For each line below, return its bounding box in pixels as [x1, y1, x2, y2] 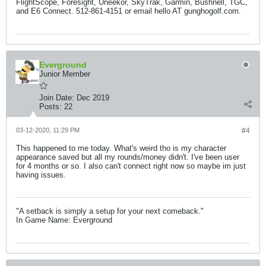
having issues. [16, 170, 66, 179]
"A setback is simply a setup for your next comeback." [16, 207, 206, 216]
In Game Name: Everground [16, 216, 112, 224]
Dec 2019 [77, 93, 109, 102]
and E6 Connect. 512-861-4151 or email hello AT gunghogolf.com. [16, 7, 241, 15]
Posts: [39, 102, 62, 111]
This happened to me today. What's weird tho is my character [16, 144, 226, 153]
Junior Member [39, 69, 90, 78]
